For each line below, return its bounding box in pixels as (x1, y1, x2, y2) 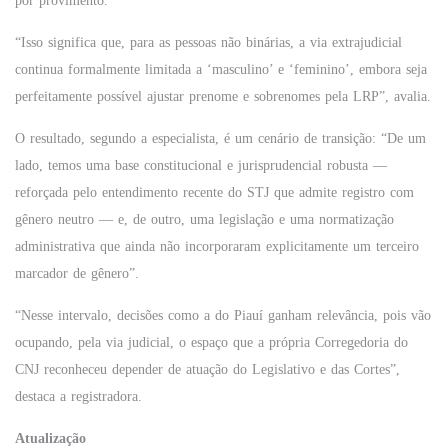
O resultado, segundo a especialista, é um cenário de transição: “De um (15, 131, 426, 146)
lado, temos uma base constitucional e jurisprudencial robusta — (15, 158, 387, 173)
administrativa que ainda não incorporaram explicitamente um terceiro (15, 239, 419, 254)
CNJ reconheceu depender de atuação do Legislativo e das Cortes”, (15, 362, 400, 377)
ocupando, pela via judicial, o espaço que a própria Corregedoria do (15, 335, 408, 350)
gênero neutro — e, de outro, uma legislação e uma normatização (15, 212, 394, 227)
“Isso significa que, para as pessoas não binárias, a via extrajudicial (15, 35, 402, 50)
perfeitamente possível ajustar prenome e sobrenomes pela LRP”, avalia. (15, 89, 431, 104)
